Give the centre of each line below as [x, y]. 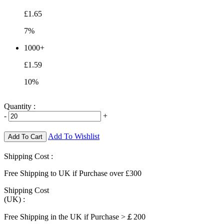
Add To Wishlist [74, 136]
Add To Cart [25, 136]
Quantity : [20, 106]
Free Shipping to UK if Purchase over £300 [73, 173]
